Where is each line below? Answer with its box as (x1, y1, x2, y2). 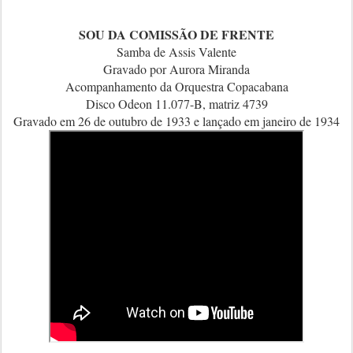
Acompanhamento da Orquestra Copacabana (65, 78, 288, 95)
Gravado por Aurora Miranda (103, 61, 250, 77)
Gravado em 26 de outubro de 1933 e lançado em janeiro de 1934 (13, 113, 340, 129)
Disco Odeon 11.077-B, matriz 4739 (85, 95, 268, 112)
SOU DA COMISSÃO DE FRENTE (79, 25, 274, 43)
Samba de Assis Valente (117, 43, 236, 60)
